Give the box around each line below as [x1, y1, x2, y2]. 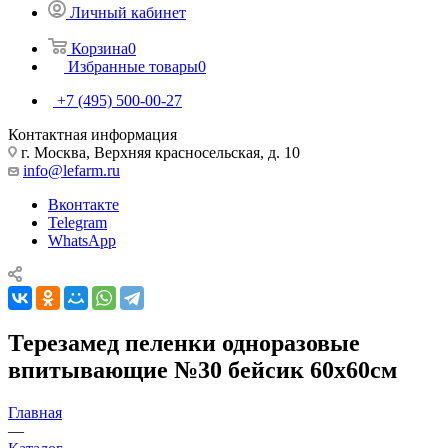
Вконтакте [48, 195, 119, 213]
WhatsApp [48, 231, 116, 249]
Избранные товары [68, 57, 198, 75]
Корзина [71, 39, 128, 57]
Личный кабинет [70, 3, 186, 21]
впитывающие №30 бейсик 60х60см [8, 356, 397, 383]
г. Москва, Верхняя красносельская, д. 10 [17, 143, 300, 161]
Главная [8, 403, 62, 421]
